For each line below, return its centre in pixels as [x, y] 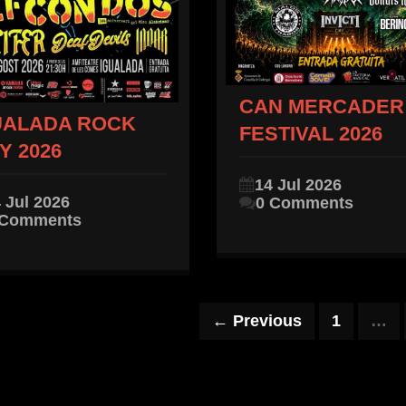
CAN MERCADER [322, 106]
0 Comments [304, 203]
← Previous [257, 320]
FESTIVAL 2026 [311, 133]
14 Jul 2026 [298, 184]
